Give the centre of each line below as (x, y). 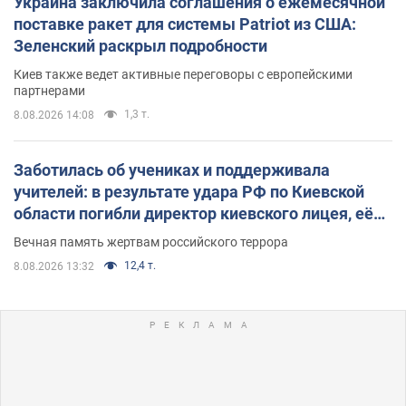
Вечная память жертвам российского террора (151, 242)
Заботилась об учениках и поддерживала (172, 169)
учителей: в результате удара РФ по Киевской (189, 191)
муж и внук (57, 235)
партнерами (49, 90)
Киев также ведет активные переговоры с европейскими (183, 74)
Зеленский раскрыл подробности (140, 45)
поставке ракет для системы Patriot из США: (185, 24)
